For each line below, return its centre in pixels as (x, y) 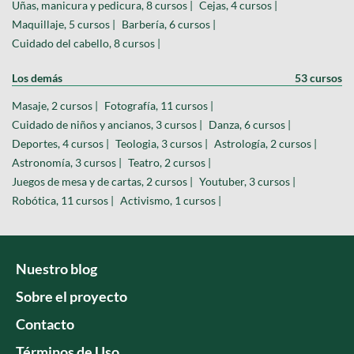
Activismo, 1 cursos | (171, 200)
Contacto (45, 324)
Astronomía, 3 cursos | (67, 162)
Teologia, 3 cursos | (162, 143)
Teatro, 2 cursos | (169, 162)
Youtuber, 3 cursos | (247, 181)
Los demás (37, 77)
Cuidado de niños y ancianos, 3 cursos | (107, 124)
